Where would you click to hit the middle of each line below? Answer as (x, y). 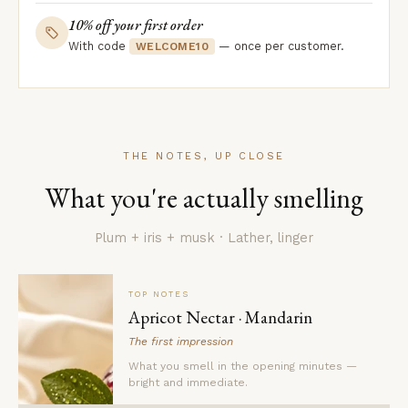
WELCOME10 (173, 47)
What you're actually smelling (204, 199)
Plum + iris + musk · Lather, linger (204, 239)
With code (99, 46)
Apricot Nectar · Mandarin (220, 318)
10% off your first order (136, 25)
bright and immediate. (188, 383)
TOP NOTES (159, 295)
